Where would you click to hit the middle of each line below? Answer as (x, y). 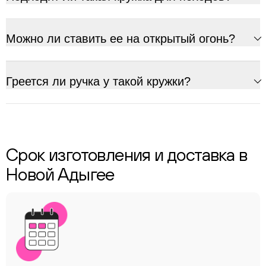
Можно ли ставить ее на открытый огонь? (121, 39)
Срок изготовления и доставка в (126, 154)
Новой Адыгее (60, 174)
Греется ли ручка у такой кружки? (98, 81)
